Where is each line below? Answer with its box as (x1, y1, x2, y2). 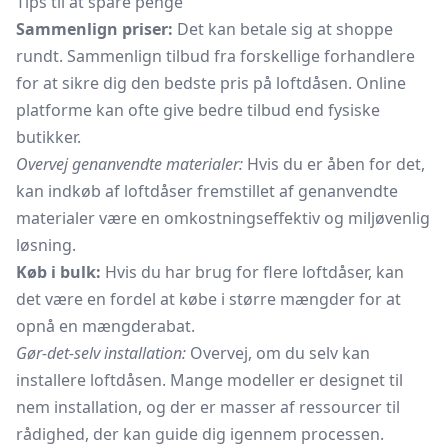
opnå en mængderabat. (16, 315, 195, 337)
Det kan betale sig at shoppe (173, 18, 393, 40)
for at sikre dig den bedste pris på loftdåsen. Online (16, 72, 406, 94)
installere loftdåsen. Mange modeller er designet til (16, 369, 403, 391)
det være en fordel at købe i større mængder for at (16, 288, 401, 310)
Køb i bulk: (16, 261, 101, 283)
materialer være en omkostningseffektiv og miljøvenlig (16, 207, 430, 229)
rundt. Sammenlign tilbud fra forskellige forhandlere (16, 45, 415, 67)
